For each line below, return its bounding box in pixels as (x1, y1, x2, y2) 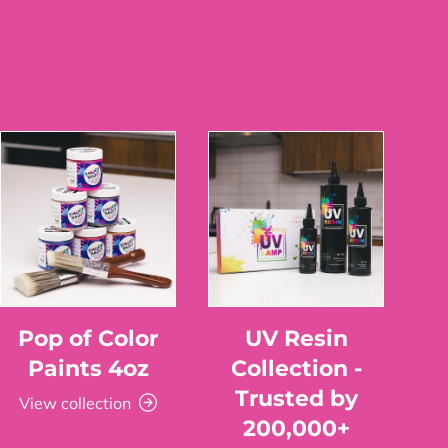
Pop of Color (18, 324, 158, 351)
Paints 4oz (27, 354, 149, 381)
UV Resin (244, 324, 348, 351)
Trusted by (234, 384, 358, 411)
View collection (19, 392, 131, 413)
